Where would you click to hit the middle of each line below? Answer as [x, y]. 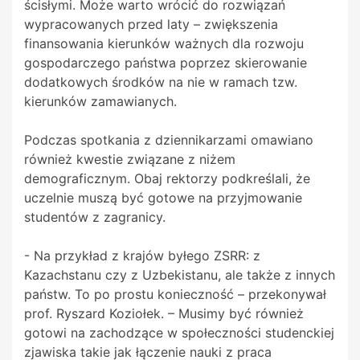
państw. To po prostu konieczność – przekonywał [175, 295]
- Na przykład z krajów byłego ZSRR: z [142, 256]
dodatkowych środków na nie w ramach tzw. [161, 82]
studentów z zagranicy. [97, 217]
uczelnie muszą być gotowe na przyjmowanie [163, 198]
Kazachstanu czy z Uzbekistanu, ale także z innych [180, 275]
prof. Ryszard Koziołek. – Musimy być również [164, 314]
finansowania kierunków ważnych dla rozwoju [164, 44]
